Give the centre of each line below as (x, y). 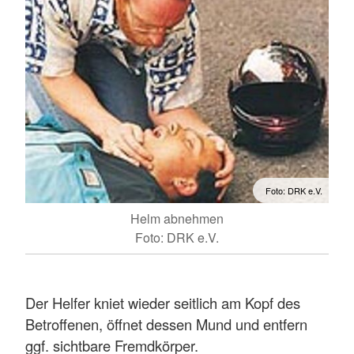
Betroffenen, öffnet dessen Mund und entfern (166, 324)
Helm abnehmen (177, 219)
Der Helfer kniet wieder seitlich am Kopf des (163, 303)
